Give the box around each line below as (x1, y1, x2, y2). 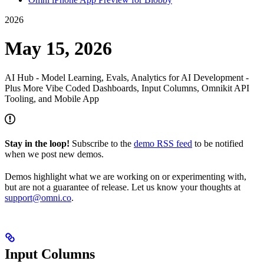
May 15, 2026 (5, 38, 112, 60)
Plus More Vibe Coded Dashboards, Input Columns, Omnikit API (5, 82, 249, 93)
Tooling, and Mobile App (5, 93, 99, 104)
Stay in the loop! (5, 138, 70, 148)
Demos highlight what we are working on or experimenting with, (5, 171, 246, 181)
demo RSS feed (134, 138, 192, 148)
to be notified (192, 138, 243, 148)
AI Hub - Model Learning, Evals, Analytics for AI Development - (5, 72, 249, 82)
